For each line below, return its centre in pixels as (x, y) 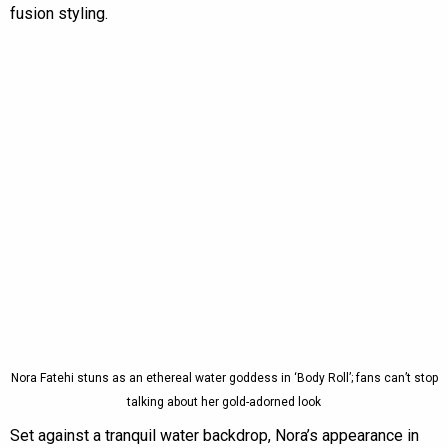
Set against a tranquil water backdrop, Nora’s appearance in (214, 436)
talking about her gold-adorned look (224, 402)
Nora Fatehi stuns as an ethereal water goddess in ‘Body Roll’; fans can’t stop (224, 378)
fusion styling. (59, 13)
